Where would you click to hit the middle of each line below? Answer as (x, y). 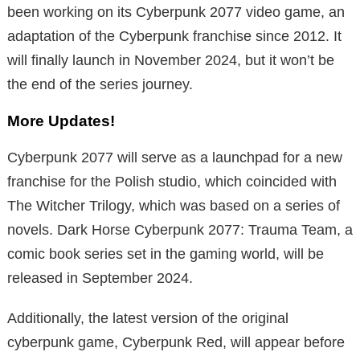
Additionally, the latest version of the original (148, 318)
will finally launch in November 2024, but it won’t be (171, 60)
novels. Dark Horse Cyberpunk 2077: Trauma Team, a (180, 229)
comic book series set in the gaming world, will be (166, 254)
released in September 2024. (100, 278)
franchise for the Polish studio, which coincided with (172, 181)
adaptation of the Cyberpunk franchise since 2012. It (174, 36)
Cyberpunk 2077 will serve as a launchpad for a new (175, 157)
